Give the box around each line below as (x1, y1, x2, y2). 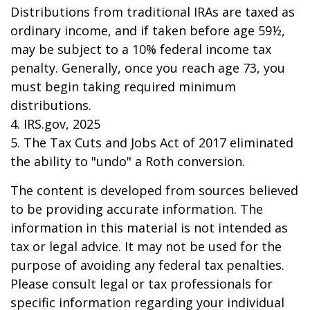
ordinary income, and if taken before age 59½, (10, 22, 285, 39)
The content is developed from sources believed (10, 182, 298, 199)
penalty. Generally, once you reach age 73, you (10, 60, 285, 76)
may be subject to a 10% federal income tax (10, 41, 271, 57)
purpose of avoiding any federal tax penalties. (10, 257, 284, 273)
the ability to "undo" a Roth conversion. (10, 153, 245, 170)
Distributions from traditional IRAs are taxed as (10, 3, 295, 20)
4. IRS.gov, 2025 (10, 116, 100, 132)
